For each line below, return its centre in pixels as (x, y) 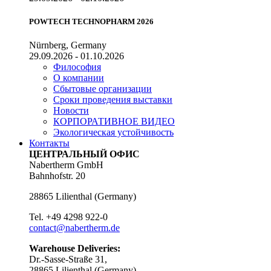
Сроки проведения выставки (113, 99)
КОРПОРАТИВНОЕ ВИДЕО (114, 121)
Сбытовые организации (103, 88)
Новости (71, 110)
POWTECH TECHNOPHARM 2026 (91, 21)
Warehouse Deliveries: (75, 248)
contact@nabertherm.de (74, 227)
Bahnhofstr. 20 (57, 175)
